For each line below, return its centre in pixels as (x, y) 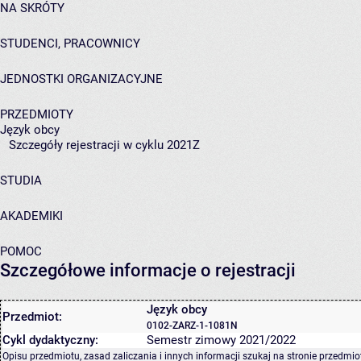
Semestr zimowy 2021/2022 (221, 340)
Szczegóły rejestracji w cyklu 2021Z (104, 145)
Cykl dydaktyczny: (50, 340)
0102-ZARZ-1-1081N (192, 325)
